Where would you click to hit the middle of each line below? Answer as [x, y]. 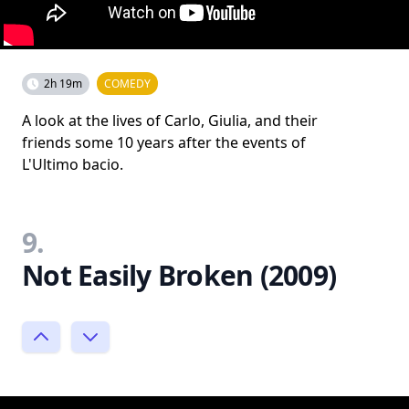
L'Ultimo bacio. [73, 164]
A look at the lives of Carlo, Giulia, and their [170, 120]
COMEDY [127, 83]
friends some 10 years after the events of [164, 142]
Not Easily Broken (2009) [179, 275]
